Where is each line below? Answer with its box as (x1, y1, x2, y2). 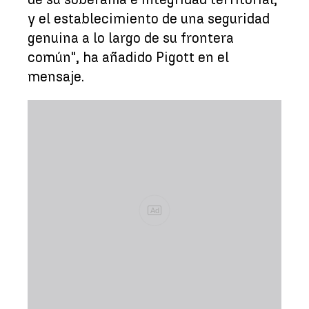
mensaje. (28, 68, 84, 85)
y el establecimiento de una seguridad (28, 10, 270, 27)
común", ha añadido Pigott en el (28, 48, 229, 66)
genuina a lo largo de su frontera (28, 29, 234, 46)
